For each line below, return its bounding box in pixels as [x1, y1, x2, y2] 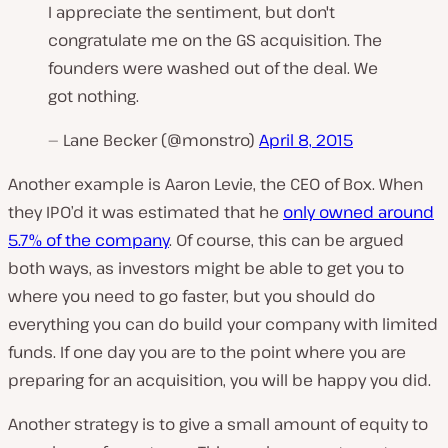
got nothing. [48, 85, 139, 108]
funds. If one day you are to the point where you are [8, 341, 406, 364]
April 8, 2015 [259, 129, 353, 152]
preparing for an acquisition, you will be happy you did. [8, 369, 431, 392]
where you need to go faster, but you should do [8, 285, 375, 308]
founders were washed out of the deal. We [48, 57, 378, 80]
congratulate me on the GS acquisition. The [48, 29, 382, 52]
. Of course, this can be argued [169, 229, 404, 252]
